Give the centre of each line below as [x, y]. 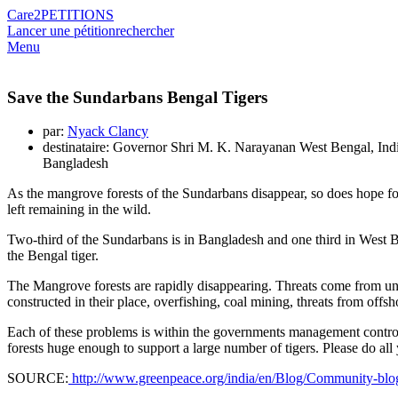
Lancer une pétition [61, 31]
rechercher [145, 31]
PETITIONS [77, 15]
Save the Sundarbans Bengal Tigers [137, 97]
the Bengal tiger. [53, 256]
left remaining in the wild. [79, 210]
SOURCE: [38, 378]
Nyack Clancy [108, 131]
